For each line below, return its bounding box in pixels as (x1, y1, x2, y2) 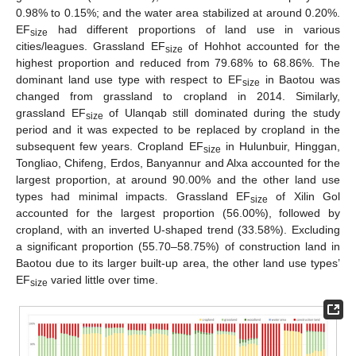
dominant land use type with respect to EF (16, 72, 242, 86)
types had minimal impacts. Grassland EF (16, 189, 250, 203)
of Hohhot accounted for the (182, 39, 341, 52)
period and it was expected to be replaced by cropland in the (16, 122, 340, 136)
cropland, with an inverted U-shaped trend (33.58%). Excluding (16, 222, 340, 236)
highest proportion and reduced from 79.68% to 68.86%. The (16, 56, 340, 69)
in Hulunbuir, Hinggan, (220, 139, 341, 153)
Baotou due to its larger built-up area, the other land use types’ (16, 256, 340, 269)
